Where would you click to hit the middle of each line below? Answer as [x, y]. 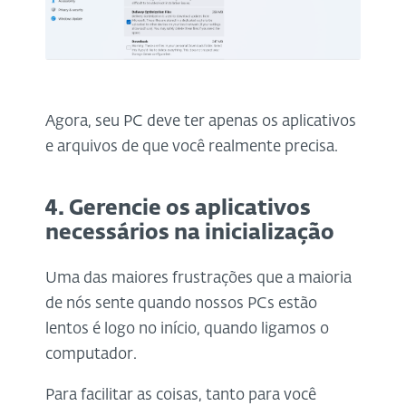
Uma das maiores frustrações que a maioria [198, 278]
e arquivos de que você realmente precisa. [192, 147]
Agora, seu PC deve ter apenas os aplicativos [201, 121]
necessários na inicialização [190, 233]
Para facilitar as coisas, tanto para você [181, 395]
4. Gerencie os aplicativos [178, 208]
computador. [91, 354]
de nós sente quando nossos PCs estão [181, 304]
